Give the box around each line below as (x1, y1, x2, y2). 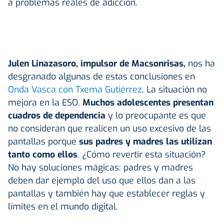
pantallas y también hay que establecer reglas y (8, 187, 205, 199)
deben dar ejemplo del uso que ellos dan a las (8, 174, 195, 186)
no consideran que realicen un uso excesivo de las (8, 122, 211, 134)
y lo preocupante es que (105, 109, 206, 121)
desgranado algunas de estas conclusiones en (8, 70, 195, 82)
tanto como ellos (8, 148, 77, 160)
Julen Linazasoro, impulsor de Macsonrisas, (8, 57, 185, 69)
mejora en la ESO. (8, 96, 82, 108)
